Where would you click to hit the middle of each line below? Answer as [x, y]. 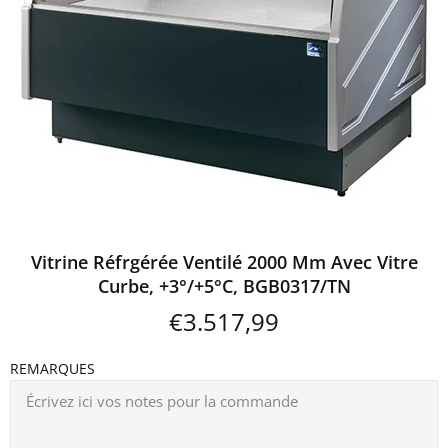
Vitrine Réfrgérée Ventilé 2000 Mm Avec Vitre [224, 261]
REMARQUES [52, 368]
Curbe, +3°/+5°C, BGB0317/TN [224, 285]
